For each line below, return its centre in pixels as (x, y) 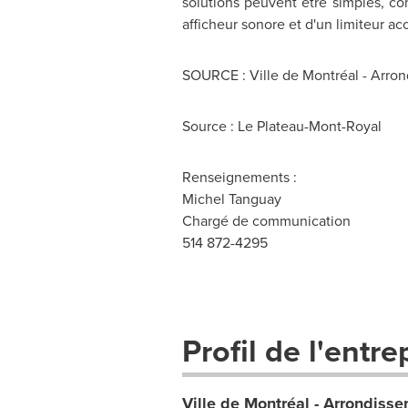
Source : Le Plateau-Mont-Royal (281, 126)
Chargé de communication (266, 220)
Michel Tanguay (231, 199)
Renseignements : (239, 177)
